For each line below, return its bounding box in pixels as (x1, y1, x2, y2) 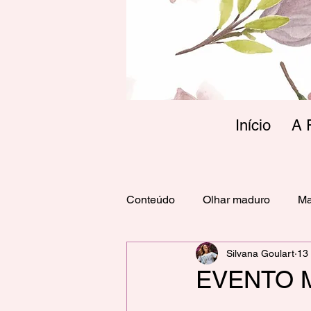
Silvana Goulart (226, 247, 294, 259)
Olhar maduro (203, 193, 270, 206)
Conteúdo (126, 193, 175, 206)
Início (235, 117, 271, 134)
